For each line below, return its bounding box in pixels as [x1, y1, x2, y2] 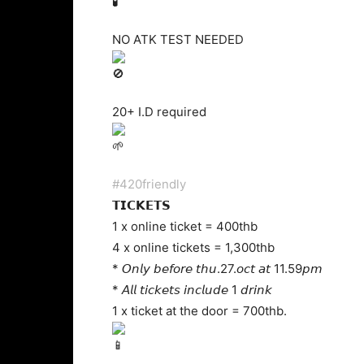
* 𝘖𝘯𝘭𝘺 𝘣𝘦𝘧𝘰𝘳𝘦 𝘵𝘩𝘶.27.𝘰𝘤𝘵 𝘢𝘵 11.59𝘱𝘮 [112, 261, 323, 276]
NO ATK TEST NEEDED [112, 32, 244, 47]
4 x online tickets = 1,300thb [112, 240, 275, 255]
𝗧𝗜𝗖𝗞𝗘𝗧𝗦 [112, 197, 171, 213]
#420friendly [112, 176, 186, 192]
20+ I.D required [112, 104, 206, 119]
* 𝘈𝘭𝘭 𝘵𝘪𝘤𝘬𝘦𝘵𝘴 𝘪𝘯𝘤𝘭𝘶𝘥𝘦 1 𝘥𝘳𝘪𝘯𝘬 [112, 282, 272, 297]
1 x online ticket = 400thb [112, 219, 258, 234]
